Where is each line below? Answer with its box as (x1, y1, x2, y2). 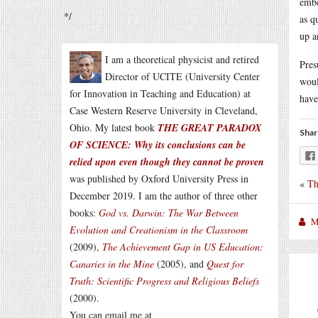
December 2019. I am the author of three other (70, 189, 258, 202)
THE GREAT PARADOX (158, 121, 261, 135)
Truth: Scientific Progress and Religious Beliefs (70, 274, 259, 287)
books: (70, 206, 99, 219)
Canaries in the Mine (70, 257, 154, 270)
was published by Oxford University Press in (70, 172, 248, 185)
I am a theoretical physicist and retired (105, 53, 259, 66)
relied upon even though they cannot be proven (70, 155, 264, 169)
